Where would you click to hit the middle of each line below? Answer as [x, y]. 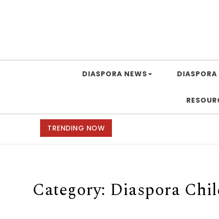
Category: [72, 190]
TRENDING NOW [76, 128]
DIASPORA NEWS [114, 74]
